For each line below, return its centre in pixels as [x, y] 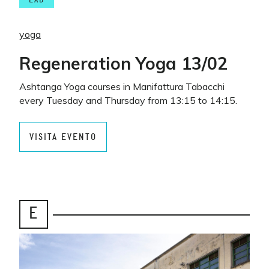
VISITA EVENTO [63, 137]
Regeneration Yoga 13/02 [123, 63]
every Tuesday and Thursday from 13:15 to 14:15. [128, 100]
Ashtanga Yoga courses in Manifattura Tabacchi [122, 86]
